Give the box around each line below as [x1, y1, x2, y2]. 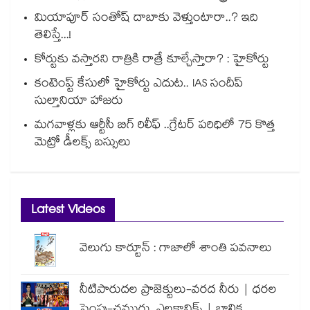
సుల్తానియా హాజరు [35, 92, 123, 113]
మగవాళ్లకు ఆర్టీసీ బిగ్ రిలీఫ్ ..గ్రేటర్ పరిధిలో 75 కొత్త [35, 116, 275, 137]
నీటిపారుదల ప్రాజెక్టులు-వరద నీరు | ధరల [80, 281, 277, 302]
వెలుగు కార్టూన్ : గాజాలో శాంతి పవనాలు [80, 239, 272, 260]
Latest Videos [31, 200, 104, 224]
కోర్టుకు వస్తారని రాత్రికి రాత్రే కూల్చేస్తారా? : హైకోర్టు [35, 51, 269, 71]
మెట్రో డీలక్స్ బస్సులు [35, 134, 131, 154]
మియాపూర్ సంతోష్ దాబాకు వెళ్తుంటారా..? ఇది [35, 9, 258, 30]
